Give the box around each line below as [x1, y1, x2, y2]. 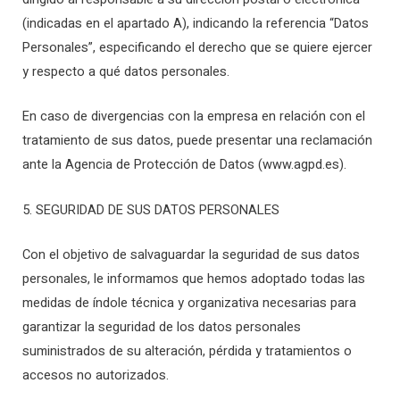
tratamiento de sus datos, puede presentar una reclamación [22, 131, 372, 151]
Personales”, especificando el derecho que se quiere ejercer [22, 37, 372, 57]
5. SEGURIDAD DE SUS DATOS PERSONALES [22, 200, 279, 220]
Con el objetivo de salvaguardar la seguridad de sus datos [22, 246, 360, 264]
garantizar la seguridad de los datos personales [22, 318, 301, 337]
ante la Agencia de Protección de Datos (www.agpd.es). [22, 155, 346, 175]
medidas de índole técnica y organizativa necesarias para [22, 294, 356, 312]
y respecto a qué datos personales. [22, 62, 229, 81]
